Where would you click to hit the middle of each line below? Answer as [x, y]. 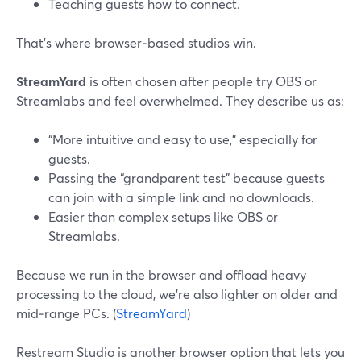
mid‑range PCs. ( [66, 313]
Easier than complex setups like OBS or [163, 216]
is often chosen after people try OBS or [201, 81]
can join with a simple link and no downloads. [181, 197]
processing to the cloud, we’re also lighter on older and [177, 294]
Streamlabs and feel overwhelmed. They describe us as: [180, 100]
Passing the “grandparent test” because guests [187, 178]
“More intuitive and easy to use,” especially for [183, 139]
